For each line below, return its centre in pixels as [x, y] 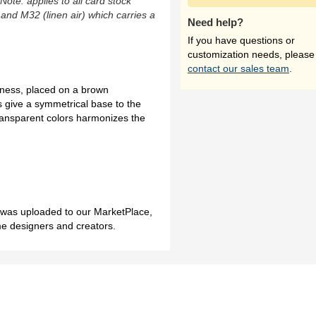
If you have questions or [241, 40]
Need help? [215, 22]
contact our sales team [238, 68]
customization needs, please [251, 54]
